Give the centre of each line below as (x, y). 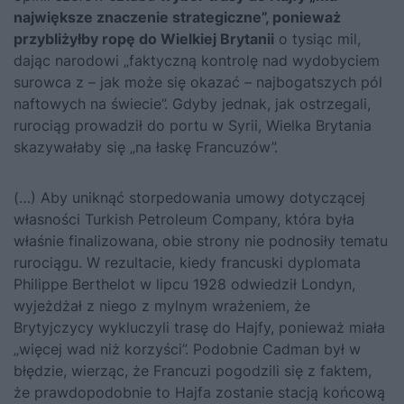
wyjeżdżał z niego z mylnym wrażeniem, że (162, 305)
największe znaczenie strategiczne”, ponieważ (177, 17)
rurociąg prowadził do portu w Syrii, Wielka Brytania (193, 125)
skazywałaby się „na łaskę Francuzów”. (146, 147)
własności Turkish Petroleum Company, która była (184, 219)
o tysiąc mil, (317, 38)
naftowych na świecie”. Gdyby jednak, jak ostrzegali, (192, 103)
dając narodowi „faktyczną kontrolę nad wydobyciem (197, 60)
